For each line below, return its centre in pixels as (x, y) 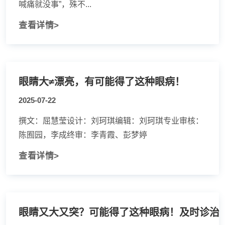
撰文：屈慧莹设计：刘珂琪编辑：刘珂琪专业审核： (111, 121)
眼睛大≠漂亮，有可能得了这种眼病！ (102, 82)
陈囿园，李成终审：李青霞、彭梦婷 (83, 135)
